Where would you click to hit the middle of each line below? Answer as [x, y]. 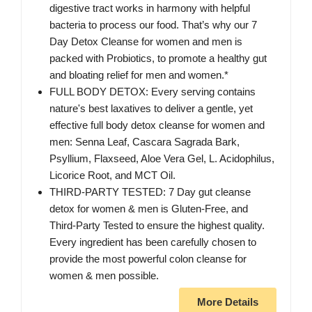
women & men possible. [104, 276]
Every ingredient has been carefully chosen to [153, 242]
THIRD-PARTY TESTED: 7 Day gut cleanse [150, 192]
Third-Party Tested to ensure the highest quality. [157, 226]
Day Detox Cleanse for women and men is [146, 42]
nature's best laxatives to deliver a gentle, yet [151, 109]
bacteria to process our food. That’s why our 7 [153, 25]
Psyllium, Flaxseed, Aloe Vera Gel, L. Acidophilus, [162, 159]
